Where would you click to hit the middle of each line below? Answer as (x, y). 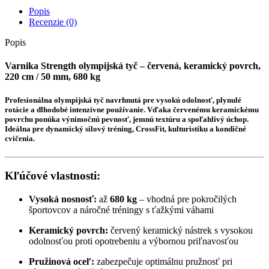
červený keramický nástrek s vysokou (180, 230)
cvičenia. (20, 139)
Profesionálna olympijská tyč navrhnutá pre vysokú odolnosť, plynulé (123, 100)
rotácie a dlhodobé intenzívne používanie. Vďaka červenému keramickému (132, 110)
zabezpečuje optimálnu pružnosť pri (163, 261)
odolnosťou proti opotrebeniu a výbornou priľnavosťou (134, 241)
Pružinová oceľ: (62, 261)
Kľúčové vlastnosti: (53, 176)
